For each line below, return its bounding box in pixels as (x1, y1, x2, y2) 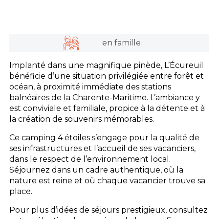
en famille (102, 38, 141, 47)
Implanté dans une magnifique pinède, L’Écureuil (9, 60, 204, 70)
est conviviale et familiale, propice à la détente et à (9, 103, 205, 113)
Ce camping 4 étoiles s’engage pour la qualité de (9, 132, 200, 142)
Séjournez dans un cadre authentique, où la (9, 165, 184, 175)
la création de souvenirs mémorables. (9, 114, 154, 124)
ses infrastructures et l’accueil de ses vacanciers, (9, 143, 196, 153)
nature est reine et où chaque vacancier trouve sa (9, 175, 206, 185)
